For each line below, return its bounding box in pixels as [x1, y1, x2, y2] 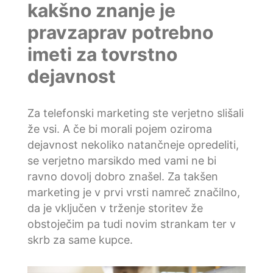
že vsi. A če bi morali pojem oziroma [27, 122, 212, 135]
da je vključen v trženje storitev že [27, 201, 203, 214]
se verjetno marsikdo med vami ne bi [27, 154, 216, 167]
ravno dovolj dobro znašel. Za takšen [27, 169, 218, 183]
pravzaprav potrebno [27, 21, 213, 43]
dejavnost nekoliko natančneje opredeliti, [27, 138, 239, 151]
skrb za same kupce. [27, 233, 133, 246]
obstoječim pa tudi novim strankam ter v [27, 217, 236, 230]
